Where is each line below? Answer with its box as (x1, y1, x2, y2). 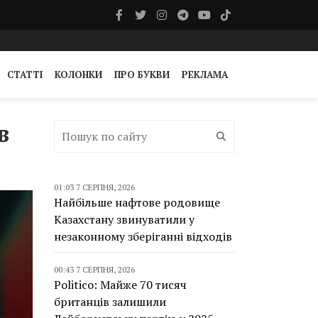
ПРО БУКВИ (114, 68, 170, 81)
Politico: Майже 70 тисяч (54, 277, 187, 292)
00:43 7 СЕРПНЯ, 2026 (54, 264, 135, 275)
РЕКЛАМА (182, 68, 228, 81)
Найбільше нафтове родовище (54, 194, 220, 210)
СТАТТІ (7, 68, 43, 81)
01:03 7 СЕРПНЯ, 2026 (54, 182, 135, 192)
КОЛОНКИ (55, 68, 102, 81)
